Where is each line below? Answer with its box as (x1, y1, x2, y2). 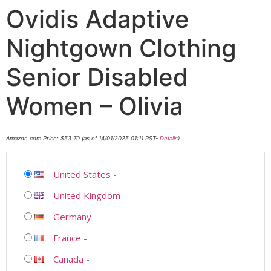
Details (160, 135, 178, 142)
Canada (53, 252, 83, 265)
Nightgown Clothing (6, 33, 237, 64)
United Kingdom (53, 189, 120, 201)
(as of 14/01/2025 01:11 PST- (80, 135, 160, 142)
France (53, 231, 81, 244)
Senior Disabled (6, 62, 188, 93)
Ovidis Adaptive (6, 4, 189, 34)
